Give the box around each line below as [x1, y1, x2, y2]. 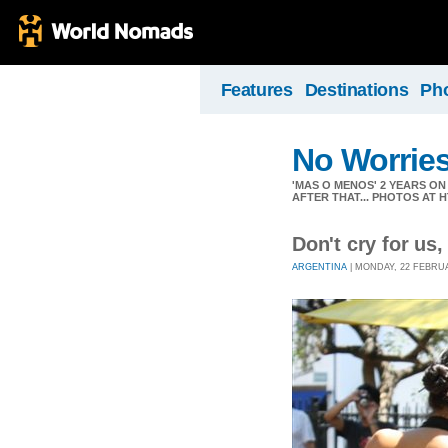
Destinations [304, 80, 409, 100]
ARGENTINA [292, 261, 347, 272]
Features [220, 80, 293, 100]
